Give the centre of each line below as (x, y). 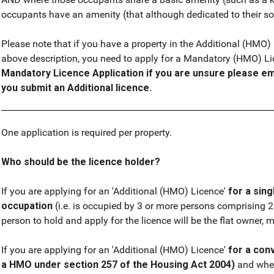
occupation (27, 206)
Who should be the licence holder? (81, 162)
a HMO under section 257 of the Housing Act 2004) (118, 265)
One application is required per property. (87, 133)
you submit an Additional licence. (76, 88)
